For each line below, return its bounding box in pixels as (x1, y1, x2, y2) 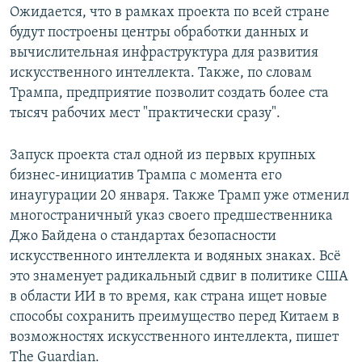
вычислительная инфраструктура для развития (10, 45, 318, 61)
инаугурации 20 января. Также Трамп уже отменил (10, 188, 349, 204)
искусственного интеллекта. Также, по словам (10, 65, 312, 82)
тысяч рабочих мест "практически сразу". (10, 106, 280, 122)
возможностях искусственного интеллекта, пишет (10, 330, 339, 346)
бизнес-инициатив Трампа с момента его (10, 168, 282, 184)
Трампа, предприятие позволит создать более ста (10, 86, 329, 102)
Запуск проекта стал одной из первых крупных (10, 148, 316, 164)
